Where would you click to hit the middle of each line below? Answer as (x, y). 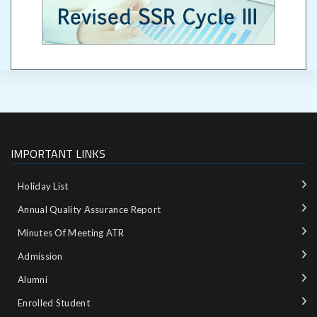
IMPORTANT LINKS (58, 153)
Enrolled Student (54, 302)
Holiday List (43, 186)
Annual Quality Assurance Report (90, 209)
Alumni (33, 279)
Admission (40, 256)
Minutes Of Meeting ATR (71, 232)
